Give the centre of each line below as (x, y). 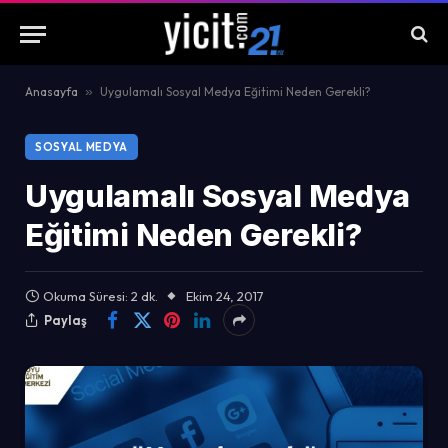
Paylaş (65, 319)
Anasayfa (51, 91)
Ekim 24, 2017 (225, 296)
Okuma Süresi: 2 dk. (100, 296)
